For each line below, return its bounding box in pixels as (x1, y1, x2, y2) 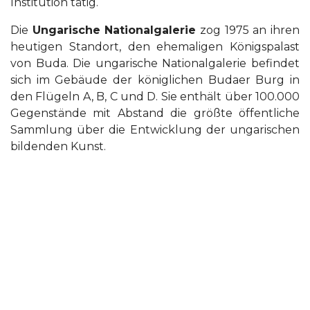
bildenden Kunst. (10, 140, 106, 153)
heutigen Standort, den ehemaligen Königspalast (10, 40, 300, 53)
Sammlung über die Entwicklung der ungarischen (10, 123, 300, 136)
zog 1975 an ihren (196, 24, 300, 37)
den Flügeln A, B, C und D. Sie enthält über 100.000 (10, 90, 300, 103)
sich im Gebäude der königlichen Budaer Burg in (10, 73, 300, 86)
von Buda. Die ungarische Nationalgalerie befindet (10, 57, 300, 70)
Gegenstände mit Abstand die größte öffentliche (10, 107, 300, 120)
